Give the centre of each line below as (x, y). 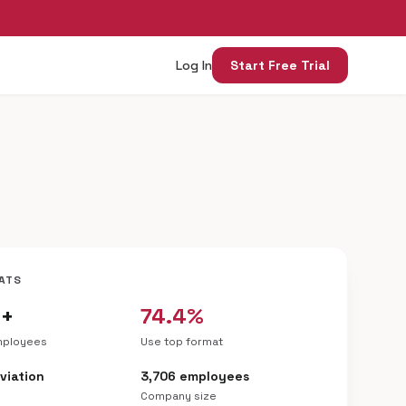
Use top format (181, 342)
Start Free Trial (280, 65)
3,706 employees (194, 376)
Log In (194, 65)
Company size (178, 396)
